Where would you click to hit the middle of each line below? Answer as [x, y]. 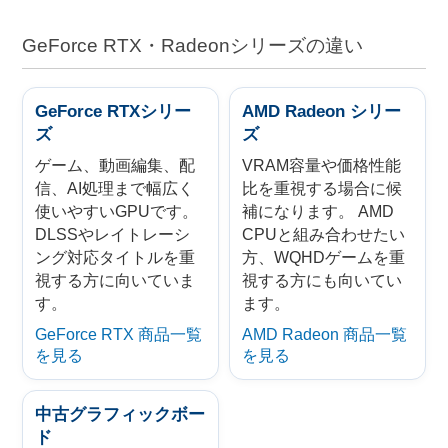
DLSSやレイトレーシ [113, 234]
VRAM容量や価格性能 [321, 165]
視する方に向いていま [115, 280]
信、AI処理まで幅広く [115, 188]
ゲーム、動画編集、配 [115, 165]
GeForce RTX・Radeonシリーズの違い [193, 46]
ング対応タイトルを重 [115, 257]
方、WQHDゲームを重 [323, 257]
